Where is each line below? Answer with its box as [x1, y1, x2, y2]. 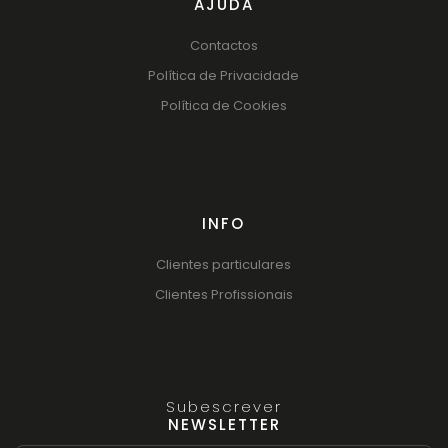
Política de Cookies [160, 95, 287, 115]
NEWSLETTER [167, 413, 281, 435]
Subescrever [166, 395, 283, 417]
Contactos [189, 35, 258, 55]
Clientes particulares [156, 254, 292, 274]
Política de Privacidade [148, 65, 300, 85]
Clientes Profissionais [154, 284, 293, 304]
